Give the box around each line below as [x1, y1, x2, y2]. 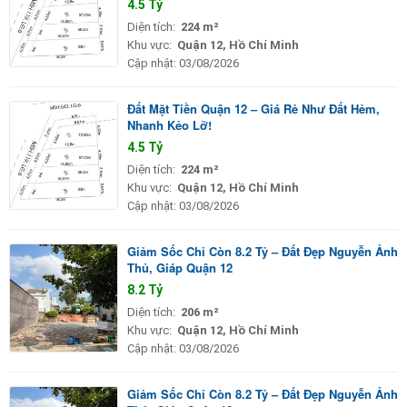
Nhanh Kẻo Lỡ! [127, 115, 212, 134]
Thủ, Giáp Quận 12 [127, 258, 233, 276]
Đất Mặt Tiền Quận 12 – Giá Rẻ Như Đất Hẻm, [127, 99, 380, 117]
